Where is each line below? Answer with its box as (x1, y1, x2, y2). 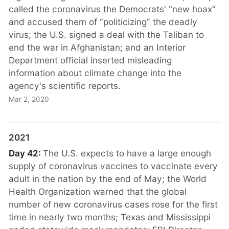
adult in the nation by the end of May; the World (9, 173, 207, 185)
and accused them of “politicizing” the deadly (9, 16, 198, 27)
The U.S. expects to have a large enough (43, 148, 212, 159)
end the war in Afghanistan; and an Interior (9, 41, 186, 53)
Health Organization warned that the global (9, 186, 187, 197)
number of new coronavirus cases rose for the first (9, 199, 218, 210)
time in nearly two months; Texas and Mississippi (9, 212, 211, 223)
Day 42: (9, 148, 43, 159)
